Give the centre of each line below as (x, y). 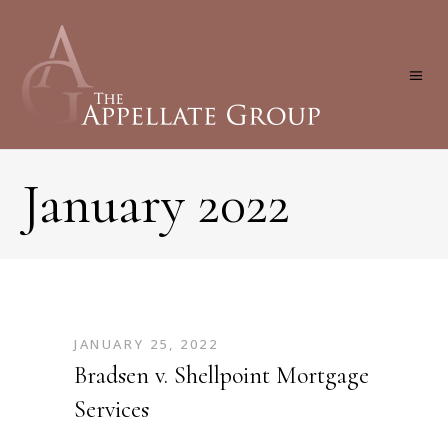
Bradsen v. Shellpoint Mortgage (221, 375)
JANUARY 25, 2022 (146, 344)
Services (111, 409)
